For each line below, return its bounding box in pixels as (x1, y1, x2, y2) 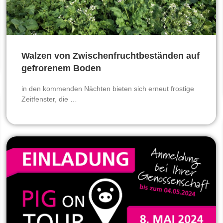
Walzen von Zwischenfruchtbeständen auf (21, 50, 200, 61)
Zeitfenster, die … (21, 95, 77, 103)
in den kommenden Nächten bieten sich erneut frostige (21, 84, 194, 93)
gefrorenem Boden (21, 63, 101, 73)
